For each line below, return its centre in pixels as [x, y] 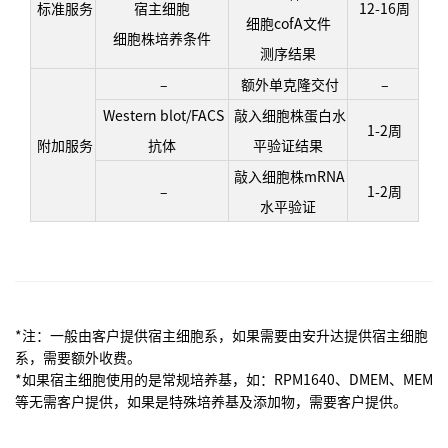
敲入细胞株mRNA [288, 176]
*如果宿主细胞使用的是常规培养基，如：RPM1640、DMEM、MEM [224, 379]
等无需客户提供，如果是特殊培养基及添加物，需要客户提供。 [211, 401]
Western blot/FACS [162, 115]
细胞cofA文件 [288, 23]
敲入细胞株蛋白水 [288, 115]
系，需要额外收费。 [78, 357]
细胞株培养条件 [162, 38]
